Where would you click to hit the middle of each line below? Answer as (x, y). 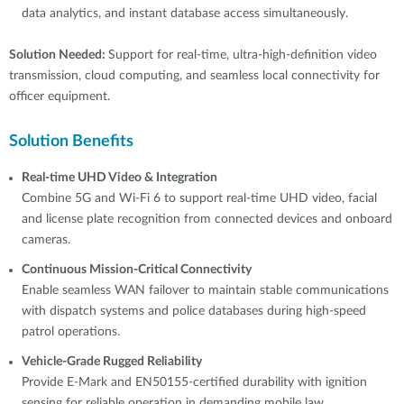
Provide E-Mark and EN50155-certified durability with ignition (194, 383)
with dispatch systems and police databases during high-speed (194, 312)
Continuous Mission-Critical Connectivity (137, 270)
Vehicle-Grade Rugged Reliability (112, 362)
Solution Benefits (71, 142)
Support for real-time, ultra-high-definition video (243, 55)
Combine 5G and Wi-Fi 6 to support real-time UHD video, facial (199, 199)
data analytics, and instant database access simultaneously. (185, 14)
